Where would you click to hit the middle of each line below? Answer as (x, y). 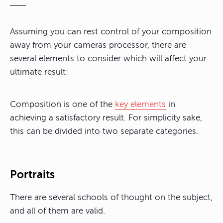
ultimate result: (39, 72)
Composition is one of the (62, 105)
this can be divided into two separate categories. (104, 131)
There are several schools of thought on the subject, (111, 198)
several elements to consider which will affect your (108, 59)
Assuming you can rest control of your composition (111, 32)
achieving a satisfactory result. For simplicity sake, (106, 118)
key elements (140, 105)
